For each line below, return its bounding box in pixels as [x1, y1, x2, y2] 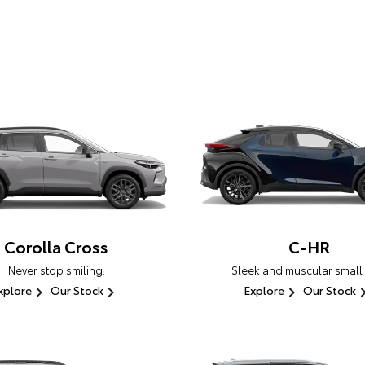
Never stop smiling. [7, 262, 105, 278]
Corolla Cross [4, 235, 108, 258]
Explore [243, 282, 284, 299]
